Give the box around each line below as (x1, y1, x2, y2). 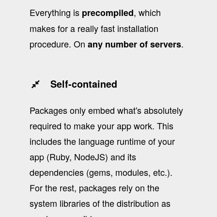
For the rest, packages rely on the (29, 181, 159, 194)
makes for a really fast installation (29, 21, 158, 34)
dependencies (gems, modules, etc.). (29, 165, 172, 178)
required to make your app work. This (29, 119, 173, 132)
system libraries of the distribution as (29, 196, 170, 209)
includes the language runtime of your (29, 134, 175, 147)
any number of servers (87, 37, 181, 50)
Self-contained (42, 77, 118, 91)
